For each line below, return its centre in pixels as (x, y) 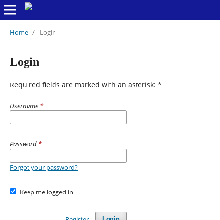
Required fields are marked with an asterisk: (83, 84)
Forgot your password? (43, 167)
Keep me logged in (47, 192)
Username (25, 105)
